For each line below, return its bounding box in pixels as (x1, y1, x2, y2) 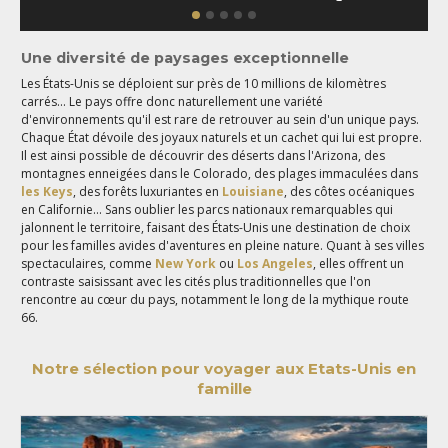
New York (155, 254, 217, 272)
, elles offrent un (313, 254, 405, 272)
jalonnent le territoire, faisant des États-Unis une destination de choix (21, 218, 411, 236)
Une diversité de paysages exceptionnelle (21, 48, 354, 67)
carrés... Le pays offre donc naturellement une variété (21, 92, 324, 110)
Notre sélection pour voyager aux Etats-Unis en (32, 358, 416, 378)
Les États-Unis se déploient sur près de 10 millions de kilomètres (21, 74, 387, 92)
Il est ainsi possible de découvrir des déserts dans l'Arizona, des (21, 146, 386, 164)
